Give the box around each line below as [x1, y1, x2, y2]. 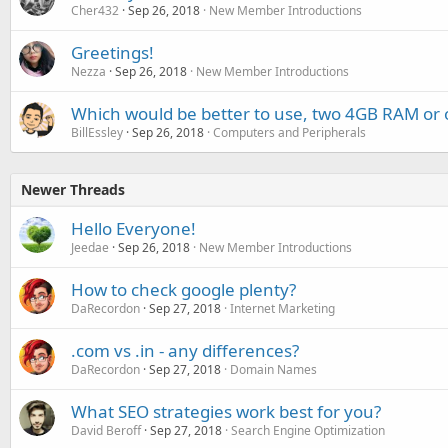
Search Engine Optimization [231, 421, 385, 439]
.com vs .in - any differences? [71, 338, 299, 362]
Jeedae [71, 238, 109, 256]
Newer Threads [21, 179, 125, 199]
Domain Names [230, 360, 317, 378]
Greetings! [71, 40, 154, 64]
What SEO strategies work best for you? [71, 399, 381, 423]
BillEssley [71, 123, 123, 141]
